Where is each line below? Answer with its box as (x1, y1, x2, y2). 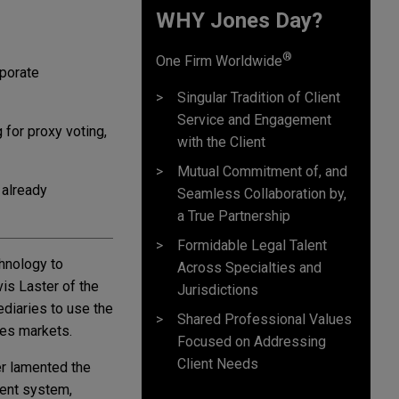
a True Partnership (177, 208, 290, 225)
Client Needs (177, 355, 258, 373)
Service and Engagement (177, 111, 331, 129)
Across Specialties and (177, 259, 322, 277)
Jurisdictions (177, 281, 258, 299)
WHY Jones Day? (156, 8, 322, 33)
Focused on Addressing (177, 333, 326, 351)
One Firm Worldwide (156, 53, 282, 70)
